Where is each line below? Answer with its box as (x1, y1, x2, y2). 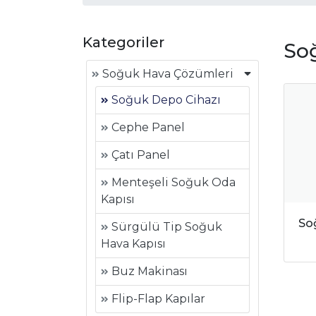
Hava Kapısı (101, 236, 166, 250)
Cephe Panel (109, 120, 185, 134)
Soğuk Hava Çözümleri (99, 66, 233, 80)
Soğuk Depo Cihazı (109, 92, 221, 107)
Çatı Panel (109, 147, 170, 162)
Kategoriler (83, 33, 164, 51)
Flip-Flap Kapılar (109, 291, 205, 305)
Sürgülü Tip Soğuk (109, 219, 222, 233)
